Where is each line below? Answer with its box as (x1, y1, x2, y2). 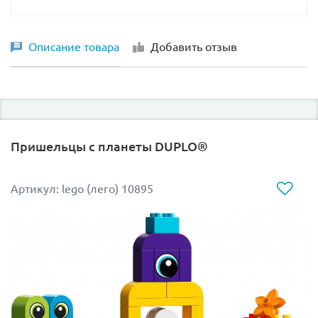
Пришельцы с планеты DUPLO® (11, 139, 208, 154)
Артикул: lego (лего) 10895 (11, 182, 153, 196)
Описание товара (28, 40, 119, 54)
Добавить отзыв (150, 40, 237, 54)
